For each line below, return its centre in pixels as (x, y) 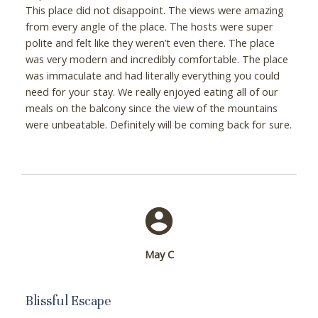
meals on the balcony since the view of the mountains (151, 108)
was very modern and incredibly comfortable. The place (157, 59)
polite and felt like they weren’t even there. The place (150, 42)
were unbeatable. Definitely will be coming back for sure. (158, 124)
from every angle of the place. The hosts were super (149, 26)
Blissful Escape (68, 300)
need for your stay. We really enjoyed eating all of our (152, 91)
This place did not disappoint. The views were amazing (154, 10)
